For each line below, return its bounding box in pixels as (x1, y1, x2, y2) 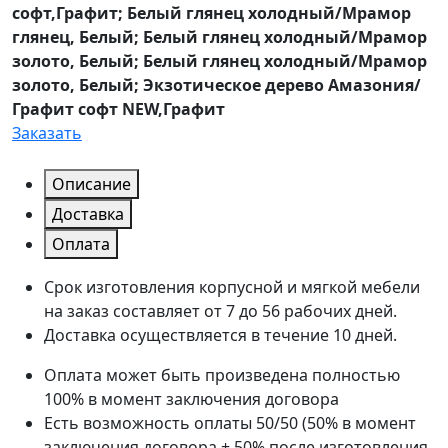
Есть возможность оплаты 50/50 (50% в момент (44, 412, 416, 435)
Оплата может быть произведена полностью (44, 364, 400, 387)
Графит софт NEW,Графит (12, 98, 225, 121)
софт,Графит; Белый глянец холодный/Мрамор (12, 2, 411, 25)
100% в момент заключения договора (44, 388, 339, 411)
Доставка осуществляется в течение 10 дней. (44, 324, 397, 347)
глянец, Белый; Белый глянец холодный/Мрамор (12, 26, 427, 49)
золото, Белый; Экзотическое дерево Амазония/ (12, 74, 421, 97)
